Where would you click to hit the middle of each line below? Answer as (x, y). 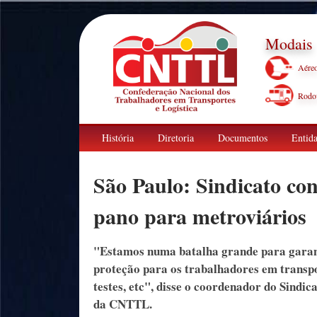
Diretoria (176, 138)
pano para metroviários (200, 216)
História (118, 138)
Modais (289, 44)
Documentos (243, 138)
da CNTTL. (123, 304)
